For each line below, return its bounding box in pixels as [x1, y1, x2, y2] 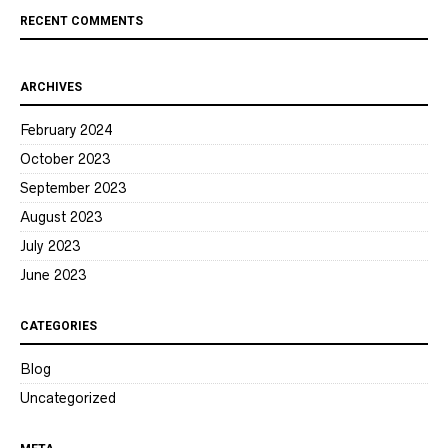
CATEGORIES [20, 318, 97, 333]
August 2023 [20, 208, 102, 225]
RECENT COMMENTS [20, 13, 143, 28]
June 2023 [20, 266, 86, 283]
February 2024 [20, 121, 112, 138]
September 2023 [20, 179, 126, 196]
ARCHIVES [20, 79, 82, 94]
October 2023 [20, 150, 110, 167]
